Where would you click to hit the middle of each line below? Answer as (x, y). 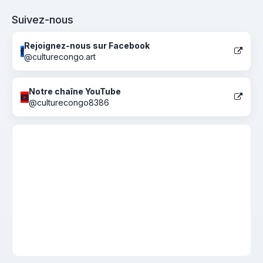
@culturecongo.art (60, 57)
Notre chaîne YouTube (75, 91)
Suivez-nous (43, 20)
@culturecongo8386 (69, 102)
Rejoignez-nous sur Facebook (87, 45)
